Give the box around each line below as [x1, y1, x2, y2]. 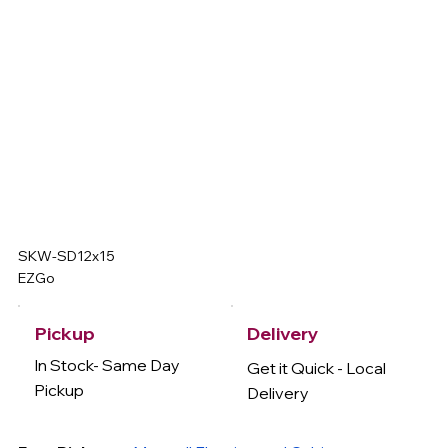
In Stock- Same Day [34, 355, 181, 376]
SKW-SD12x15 [18, 247, 116, 266]
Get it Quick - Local [246, 357, 386, 378]
